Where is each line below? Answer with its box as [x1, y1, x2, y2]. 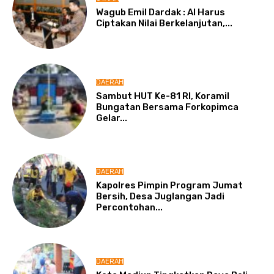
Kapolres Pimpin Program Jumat [96, 180, 243, 191]
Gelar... [96, 112, 128, 124]
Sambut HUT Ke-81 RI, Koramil [96, 90, 230, 102]
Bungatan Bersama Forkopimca [96, 101, 239, 113]
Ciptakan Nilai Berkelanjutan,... [96, 17, 233, 29]
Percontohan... [96, 202, 163, 213]
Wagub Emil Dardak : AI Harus [96, 6, 226, 18]
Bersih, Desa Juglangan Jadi [96, 191, 225, 202]
